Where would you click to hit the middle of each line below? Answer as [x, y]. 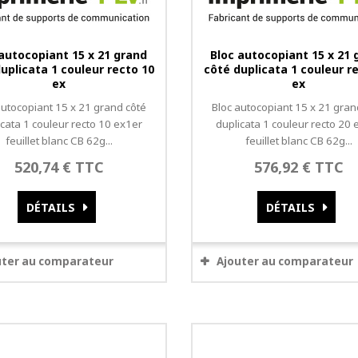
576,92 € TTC [298, 167]
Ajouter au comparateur [284, 261]
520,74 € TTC [59, 167]
